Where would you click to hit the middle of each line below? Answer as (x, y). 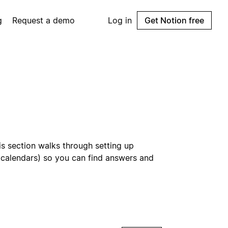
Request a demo (44, 20)
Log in (120, 20)
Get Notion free (174, 20)
